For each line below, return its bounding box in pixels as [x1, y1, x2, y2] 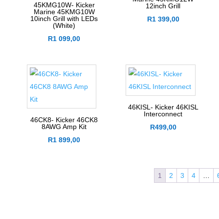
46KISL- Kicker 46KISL [128, 103, 198, 111]
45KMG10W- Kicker [33, 1, 95, 9]
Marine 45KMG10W [33, 8, 95, 16]
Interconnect [144, 110, 183, 118]
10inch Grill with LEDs [30, 15, 98, 23]
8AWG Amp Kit [42, 123, 87, 131]
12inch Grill [146, 2, 181, 10]
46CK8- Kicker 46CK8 [30, 116, 98, 124]
